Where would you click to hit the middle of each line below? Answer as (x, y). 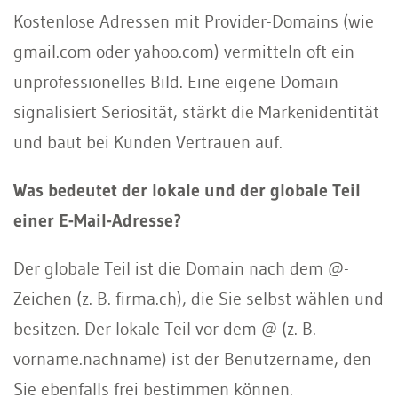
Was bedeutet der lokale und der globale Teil (187, 190)
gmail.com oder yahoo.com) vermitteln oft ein (184, 51)
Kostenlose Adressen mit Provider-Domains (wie (194, 21)
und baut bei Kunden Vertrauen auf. (148, 142)
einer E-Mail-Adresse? (97, 220)
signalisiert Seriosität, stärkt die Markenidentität (196, 111)
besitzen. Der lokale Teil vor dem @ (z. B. (165, 328)
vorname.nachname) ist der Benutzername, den (192, 358)
